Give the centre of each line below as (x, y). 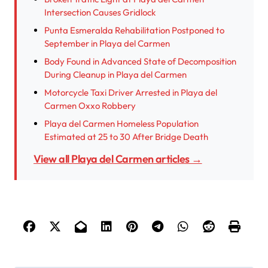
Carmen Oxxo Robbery (90, 106)
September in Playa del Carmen (107, 44)
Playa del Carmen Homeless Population (121, 124)
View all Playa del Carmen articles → (121, 159)
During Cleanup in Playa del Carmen (115, 75)
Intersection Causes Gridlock (100, 13)
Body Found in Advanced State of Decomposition (140, 62)
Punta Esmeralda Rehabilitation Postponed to (134, 31)
